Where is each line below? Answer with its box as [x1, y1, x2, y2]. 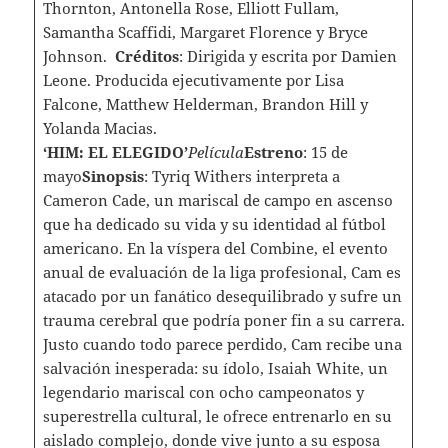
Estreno [243, 142, 303, 163]
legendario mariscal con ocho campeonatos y [42, 382, 364, 403]
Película [187, 142, 244, 163]
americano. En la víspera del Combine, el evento [42, 238, 388, 259]
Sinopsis [81, 166, 144, 187]
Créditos [114, 46, 179, 67]
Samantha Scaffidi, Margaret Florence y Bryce [42, 22, 368, 43]
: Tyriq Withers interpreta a [143, 166, 340, 187]
